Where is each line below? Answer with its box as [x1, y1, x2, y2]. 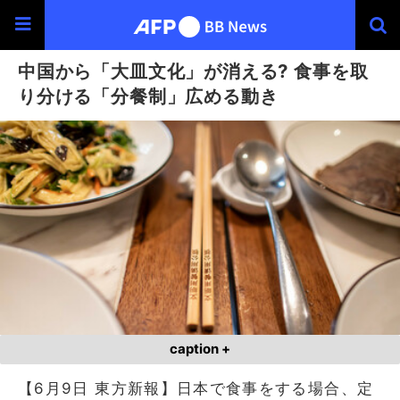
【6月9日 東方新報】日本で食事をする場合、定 [18, 379, 374, 397]
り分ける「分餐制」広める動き [18, 85, 279, 107]
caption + [170, 340, 230, 357]
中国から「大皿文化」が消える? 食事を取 [18, 60, 369, 82]
